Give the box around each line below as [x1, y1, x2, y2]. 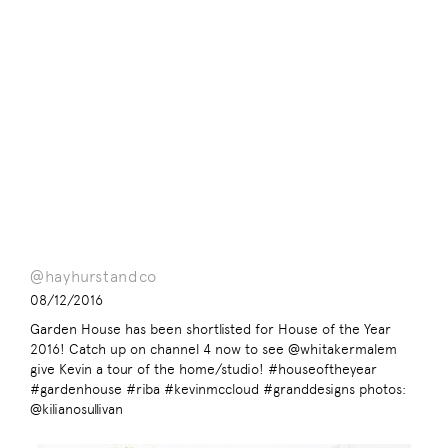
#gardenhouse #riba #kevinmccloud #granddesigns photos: [30, 381, 406, 398]
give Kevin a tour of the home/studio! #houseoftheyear [30, 361, 377, 378]
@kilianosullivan [30, 401, 123, 418]
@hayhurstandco [30, 267, 157, 287]
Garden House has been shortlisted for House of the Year [30, 321, 391, 338]
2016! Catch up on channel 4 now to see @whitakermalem [30, 341, 397, 358]
